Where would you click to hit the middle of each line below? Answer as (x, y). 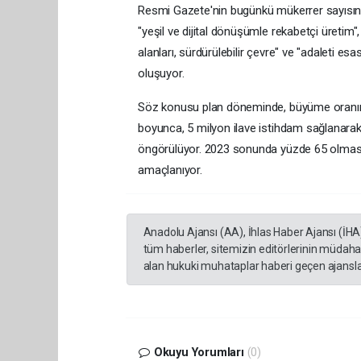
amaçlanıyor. (170, 170)
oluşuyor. (161, 73)
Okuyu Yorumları (199, 352)
